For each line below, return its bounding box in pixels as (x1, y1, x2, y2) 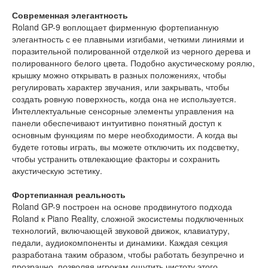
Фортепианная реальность (12, 188, 126, 201)
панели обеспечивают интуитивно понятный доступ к (12, 117, 221, 129)
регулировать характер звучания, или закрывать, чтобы (12, 81, 229, 93)
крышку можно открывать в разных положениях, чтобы (12, 69, 226, 81)
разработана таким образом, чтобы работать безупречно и (12, 248, 244, 261)
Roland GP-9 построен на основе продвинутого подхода (12, 200, 232, 213)
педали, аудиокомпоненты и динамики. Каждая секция (12, 236, 228, 249)
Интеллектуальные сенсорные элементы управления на (12, 105, 234, 117)
